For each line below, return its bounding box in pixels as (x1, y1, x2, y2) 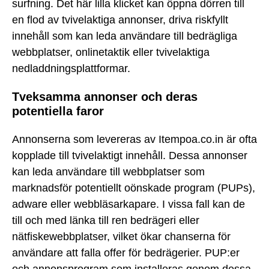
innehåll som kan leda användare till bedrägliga (12, 29, 237, 42)
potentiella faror (12, 104, 104, 118)
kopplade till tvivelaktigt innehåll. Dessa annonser (12, 149, 247, 162)
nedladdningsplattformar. (12, 62, 130, 74)
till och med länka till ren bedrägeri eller (12, 214, 199, 226)
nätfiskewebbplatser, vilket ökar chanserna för (12, 230, 231, 243)
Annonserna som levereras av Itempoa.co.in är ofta (12, 133, 257, 145)
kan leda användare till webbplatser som (12, 165, 205, 178)
